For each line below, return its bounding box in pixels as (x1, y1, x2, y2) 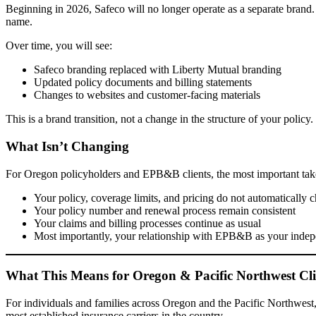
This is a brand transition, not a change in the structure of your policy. (6, 113, 313, 126)
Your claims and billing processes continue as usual (34, 217, 261, 229)
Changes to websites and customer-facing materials (34, 89, 260, 102)
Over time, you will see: (6, 39, 112, 52)
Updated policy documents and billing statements (34, 76, 252, 89)
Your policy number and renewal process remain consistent (34, 204, 296, 217)
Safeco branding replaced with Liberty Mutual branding (34, 63, 281, 76)
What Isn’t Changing (6, 138, 129, 154)
